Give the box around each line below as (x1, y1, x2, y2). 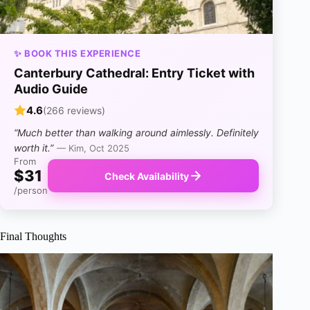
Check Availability (104, 170, 189, 182)
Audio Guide (14, 82, 88, 97)
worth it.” (14, 142, 53, 154)
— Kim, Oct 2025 (57, 143, 129, 154)
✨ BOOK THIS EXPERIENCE (14, 48, 140, 60)
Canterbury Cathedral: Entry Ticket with (14, 66, 255, 81)
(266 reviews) (43, 104, 105, 117)
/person (14, 185, 48, 197)
